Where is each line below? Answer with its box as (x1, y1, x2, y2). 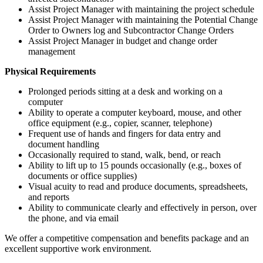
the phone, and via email (28, 213, 119, 223)
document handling (28, 139, 99, 149)
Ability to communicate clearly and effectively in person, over (28, 202, 257, 213)
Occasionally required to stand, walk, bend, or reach (28, 149, 221, 160)
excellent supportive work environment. (5, 243, 151, 254)
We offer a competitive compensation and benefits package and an (5, 232, 249, 243)
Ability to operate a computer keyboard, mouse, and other (28, 107, 241, 117)
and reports (28, 191, 69, 202)
